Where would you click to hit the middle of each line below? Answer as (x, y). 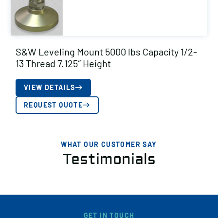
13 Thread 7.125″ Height (63, 63)
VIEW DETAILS (50, 87)
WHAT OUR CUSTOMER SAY (109, 144)
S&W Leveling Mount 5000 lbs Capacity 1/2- (106, 52)
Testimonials (109, 159)
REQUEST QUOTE (54, 105)
